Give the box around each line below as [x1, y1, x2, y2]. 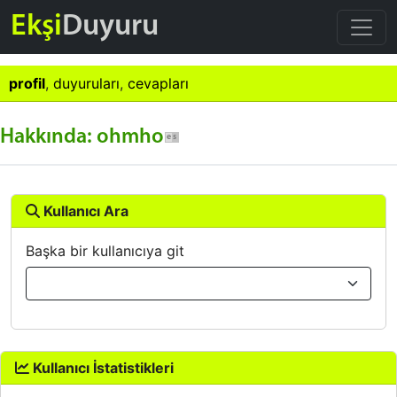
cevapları [128, 74, 189, 92]
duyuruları [53, 74, 120, 92]
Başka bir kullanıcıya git [26, 242, 184, 260]
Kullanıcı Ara [40, 202, 128, 220]
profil [9, 74, 45, 92]
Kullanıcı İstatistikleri [29, 359, 174, 377]
